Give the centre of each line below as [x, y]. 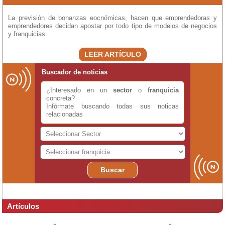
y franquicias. [28, 34]
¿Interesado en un [80, 90]
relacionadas [65, 114]
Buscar [113, 170]
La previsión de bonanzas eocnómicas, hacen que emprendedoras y [113, 18]
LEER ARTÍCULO [113, 54]
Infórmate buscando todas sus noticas [113, 106]
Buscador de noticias [75, 72]
